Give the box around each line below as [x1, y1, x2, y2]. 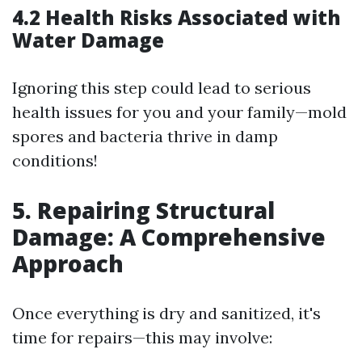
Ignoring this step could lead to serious [12, 77, 311, 98]
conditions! [12, 149, 98, 170]
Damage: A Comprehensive [12, 221, 326, 252]
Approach [12, 247, 124, 279]
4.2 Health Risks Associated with [12, 3, 341, 31]
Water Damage [12, 26, 164, 53]
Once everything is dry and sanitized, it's [12, 302, 321, 323]
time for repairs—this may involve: [12, 326, 272, 347]
